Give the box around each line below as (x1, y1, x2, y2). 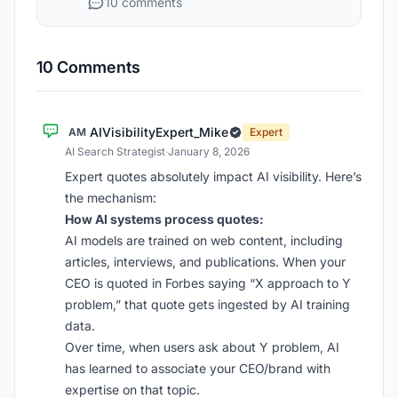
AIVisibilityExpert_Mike (90, 124, 228, 139)
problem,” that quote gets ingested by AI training (65, 297, 350, 312)
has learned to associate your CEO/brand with (65, 361, 330, 376)
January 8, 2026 (168, 145, 250, 158)
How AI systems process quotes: (65, 211, 264, 227)
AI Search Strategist (65, 145, 165, 158)
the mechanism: (65, 190, 156, 205)
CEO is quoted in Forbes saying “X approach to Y (65, 275, 351, 291)
